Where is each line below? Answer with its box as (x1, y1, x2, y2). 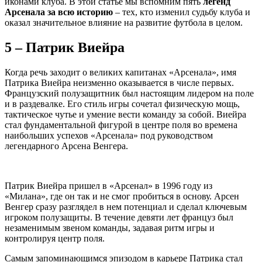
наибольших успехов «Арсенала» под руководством (5, 130, 213, 140)
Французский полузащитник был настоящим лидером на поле (5, 88, 254, 98)
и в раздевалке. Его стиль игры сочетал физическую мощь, (5, 98, 240, 109)
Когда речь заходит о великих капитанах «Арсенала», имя (5, 67, 236, 77)
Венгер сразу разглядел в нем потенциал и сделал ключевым (5, 201, 247, 212)
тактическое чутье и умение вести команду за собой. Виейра (5, 109, 246, 119)
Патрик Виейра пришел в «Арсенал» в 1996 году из (5, 180, 212, 191)
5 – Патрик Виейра (5, 39, 125, 55)
